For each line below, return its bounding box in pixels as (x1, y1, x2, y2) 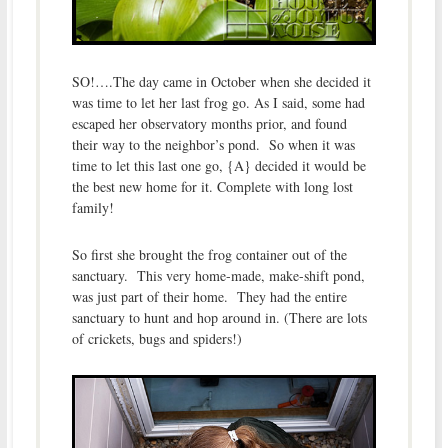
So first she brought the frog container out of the (71, 245, 347, 265)
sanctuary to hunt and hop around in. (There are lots (71, 308, 367, 328)
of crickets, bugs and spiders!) (71, 329, 242, 349)
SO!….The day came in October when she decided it (71, 72, 371, 92)
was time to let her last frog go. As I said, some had (71, 93, 365, 113)
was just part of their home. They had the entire (71, 287, 347, 307)
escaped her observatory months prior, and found (71, 114, 347, 134)
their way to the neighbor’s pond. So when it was (71, 135, 355, 155)
